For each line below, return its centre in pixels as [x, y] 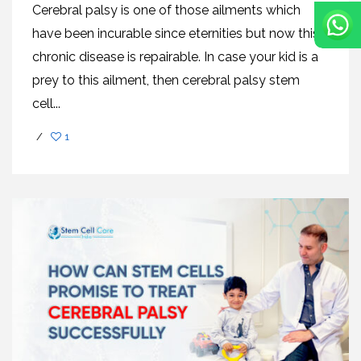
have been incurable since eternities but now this [176, 33]
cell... [46, 103]
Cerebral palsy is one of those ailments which [166, 10]
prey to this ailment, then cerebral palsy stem [166, 80]
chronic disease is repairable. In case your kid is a [175, 56]
